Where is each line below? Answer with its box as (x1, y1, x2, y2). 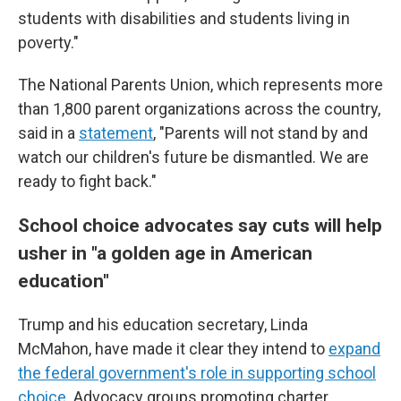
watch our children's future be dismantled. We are (18, 148, 369, 166)
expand (328, 339, 380, 358)
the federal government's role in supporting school (18, 363, 376, 382)
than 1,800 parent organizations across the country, (18, 99, 380, 118)
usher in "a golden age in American (18, 242, 312, 264)
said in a (18, 124, 79, 142)
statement (79, 124, 153, 142)
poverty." (18, 33, 79, 52)
